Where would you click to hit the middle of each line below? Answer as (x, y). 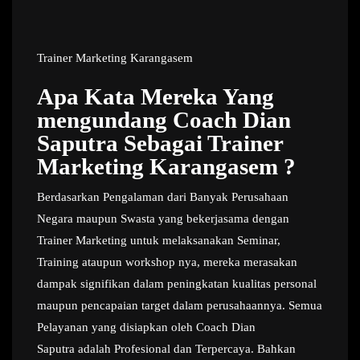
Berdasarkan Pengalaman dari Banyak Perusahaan (163, 197)
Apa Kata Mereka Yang (155, 97)
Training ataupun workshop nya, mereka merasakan (167, 262)
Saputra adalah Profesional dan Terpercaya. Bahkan (166, 349)
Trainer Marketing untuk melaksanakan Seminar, (159, 241)
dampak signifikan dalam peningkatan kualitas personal (177, 284)
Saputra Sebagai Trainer (160, 143)
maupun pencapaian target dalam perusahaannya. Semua (180, 306)
